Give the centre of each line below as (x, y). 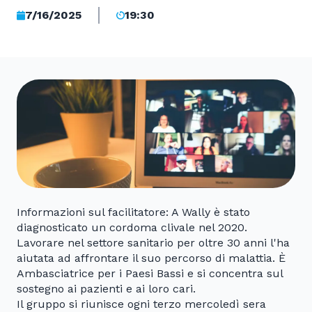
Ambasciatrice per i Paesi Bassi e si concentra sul (150, 274)
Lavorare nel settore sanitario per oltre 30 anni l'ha (153, 243)
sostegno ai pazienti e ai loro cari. (106, 289)
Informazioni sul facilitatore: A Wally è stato (133, 212)
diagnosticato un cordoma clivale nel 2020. (132, 228)
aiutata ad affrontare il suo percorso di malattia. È (151, 258)
